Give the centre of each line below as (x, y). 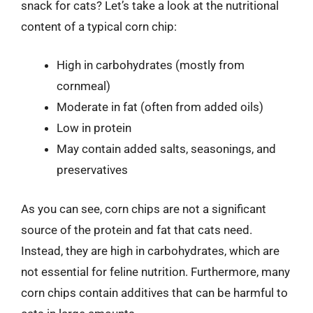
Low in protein (94, 128)
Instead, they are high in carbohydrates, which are (150, 250)
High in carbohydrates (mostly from (151, 65)
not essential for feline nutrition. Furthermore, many (155, 271)
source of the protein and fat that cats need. (137, 230)
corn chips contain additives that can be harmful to (154, 292)
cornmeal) (83, 86)
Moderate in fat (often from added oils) (160, 107)
